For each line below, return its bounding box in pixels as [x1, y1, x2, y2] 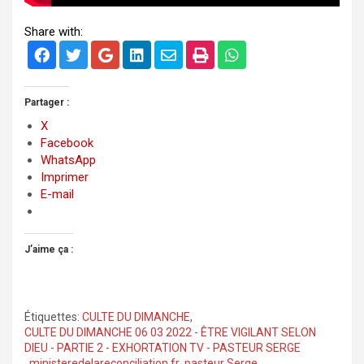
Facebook [41, 135, 93, 150]
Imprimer [41, 169, 89, 184]
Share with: [24, 24, 83, 39]
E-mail [41, 186, 74, 201]
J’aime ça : [24, 243, 73, 255]
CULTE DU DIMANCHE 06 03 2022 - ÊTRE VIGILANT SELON [24, 325, 316, 339]
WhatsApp [41, 152, 96, 167]
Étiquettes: [24, 310, 80, 323]
